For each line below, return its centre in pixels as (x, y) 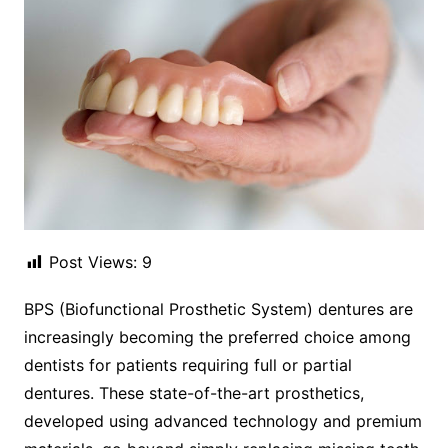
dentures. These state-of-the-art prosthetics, (193, 393)
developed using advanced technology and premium (222, 421)
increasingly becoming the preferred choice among (217, 337)
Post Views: (92, 262)
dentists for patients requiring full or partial (187, 365)
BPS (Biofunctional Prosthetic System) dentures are (218, 309)
